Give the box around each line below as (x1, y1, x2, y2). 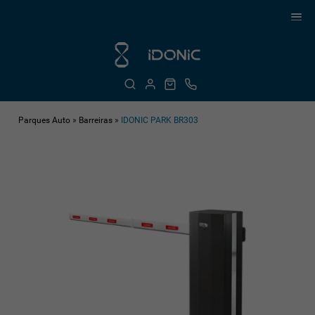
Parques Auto (18, 115, 71, 126)
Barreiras (79, 115, 113, 126)
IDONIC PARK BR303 (121, 115, 199, 126)
